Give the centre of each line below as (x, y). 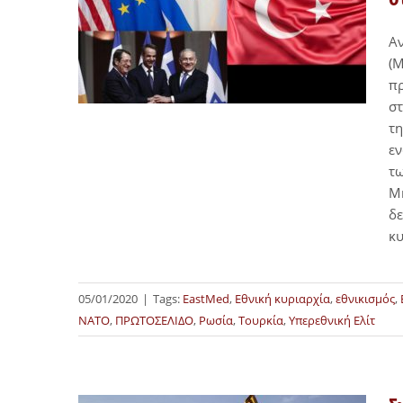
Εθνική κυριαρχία (282, 299)
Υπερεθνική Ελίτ (332, 320)
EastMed (206, 299)
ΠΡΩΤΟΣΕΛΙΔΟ (154, 320)
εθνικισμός (365, 299)
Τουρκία (261, 320)
